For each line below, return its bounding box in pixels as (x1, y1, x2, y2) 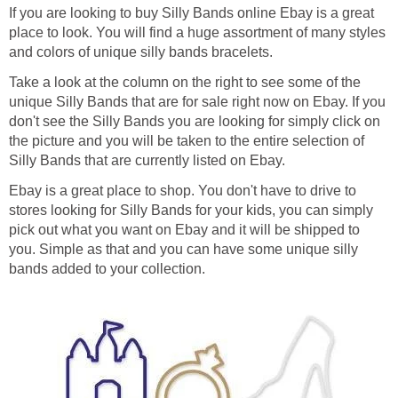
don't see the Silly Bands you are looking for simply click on (9, 113, 380, 129)
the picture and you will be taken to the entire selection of (9, 132, 364, 148)
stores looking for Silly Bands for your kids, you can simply (9, 202, 373, 218)
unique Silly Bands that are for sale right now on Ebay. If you (9, 93, 386, 109)
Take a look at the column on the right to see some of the (9, 74, 361, 90)
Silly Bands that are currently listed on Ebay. (9, 152, 285, 168)
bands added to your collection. (9, 260, 205, 276)
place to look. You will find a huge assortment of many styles (9, 24, 386, 40)
